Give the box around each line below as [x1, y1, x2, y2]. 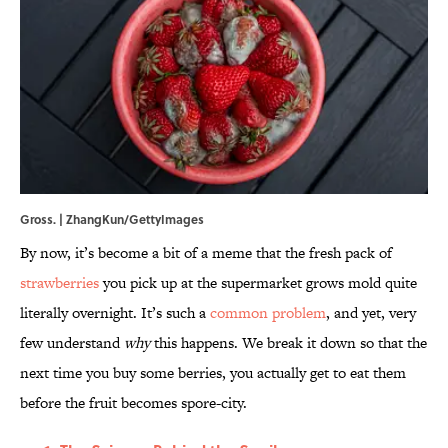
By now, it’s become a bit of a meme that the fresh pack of [20, 242, 392, 264]
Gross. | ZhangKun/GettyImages [20, 210, 204, 229]
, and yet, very [326, 302, 416, 324]
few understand [20, 332, 124, 354]
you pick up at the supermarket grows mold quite [99, 272, 417, 294]
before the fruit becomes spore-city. [20, 392, 251, 414]
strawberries [20, 272, 99, 294]
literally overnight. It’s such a [20, 302, 210, 324]
